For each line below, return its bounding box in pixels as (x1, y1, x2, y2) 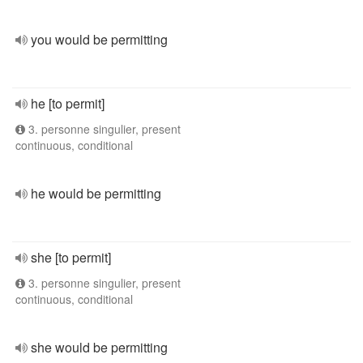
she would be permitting (31, 338, 168, 357)
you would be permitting (31, 30, 168, 49)
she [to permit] (31, 248, 111, 267)
